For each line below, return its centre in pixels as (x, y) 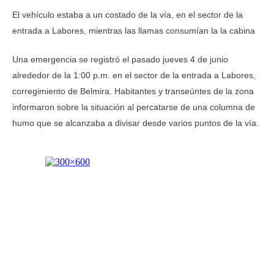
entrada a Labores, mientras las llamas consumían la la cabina (134, 31)
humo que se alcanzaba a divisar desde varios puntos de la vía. (135, 123)
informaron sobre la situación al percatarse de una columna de (134, 107)
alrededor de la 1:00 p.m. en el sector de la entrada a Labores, (134, 75)
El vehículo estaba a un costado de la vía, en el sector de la (128, 15)
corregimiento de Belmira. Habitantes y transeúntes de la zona (133, 91)
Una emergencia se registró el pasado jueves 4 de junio (120, 59)
